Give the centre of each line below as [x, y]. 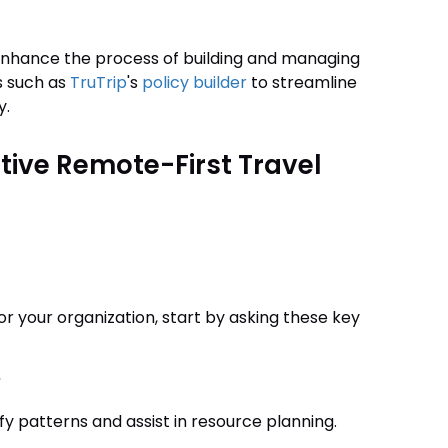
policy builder [194, 82]
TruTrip [98, 82]
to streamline [301, 82]
